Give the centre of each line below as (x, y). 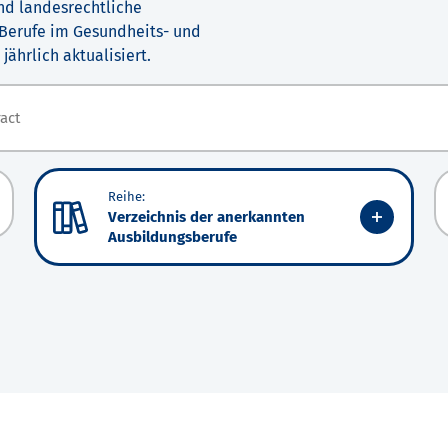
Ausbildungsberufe (172, 237)
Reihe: (126, 197)
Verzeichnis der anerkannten (206, 217)
